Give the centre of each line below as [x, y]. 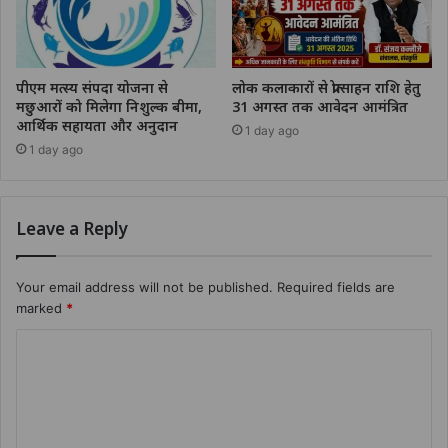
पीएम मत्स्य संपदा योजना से [92, 88]
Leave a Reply [72, 229]
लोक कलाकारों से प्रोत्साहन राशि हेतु [326, 88]
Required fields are [336, 287]
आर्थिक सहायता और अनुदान [97, 126]
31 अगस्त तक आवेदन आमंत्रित [320, 107]
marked [41, 308]
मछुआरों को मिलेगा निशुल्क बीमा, [109, 107]
